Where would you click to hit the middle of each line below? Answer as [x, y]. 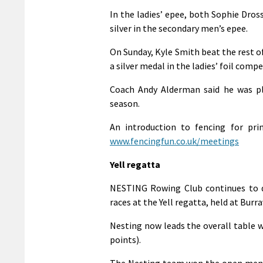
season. [125, 103]
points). [125, 239]
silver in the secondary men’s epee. [179, 28]
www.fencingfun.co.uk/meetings [174, 141]
